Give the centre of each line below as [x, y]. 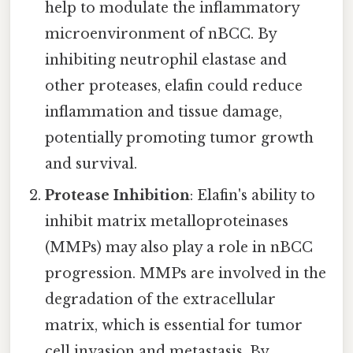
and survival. [91, 163]
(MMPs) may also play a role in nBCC [179, 247]
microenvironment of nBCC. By [161, 33]
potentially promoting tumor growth [180, 137]
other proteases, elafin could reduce [174, 85]
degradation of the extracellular [161, 299]
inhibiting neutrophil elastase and [166, 59]
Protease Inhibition [118, 195]
